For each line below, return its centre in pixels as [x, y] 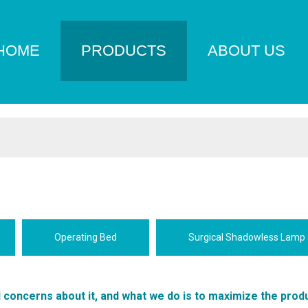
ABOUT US [246, 51]
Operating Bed [85, 238]
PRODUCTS [124, 51]
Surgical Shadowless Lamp [246, 238]
